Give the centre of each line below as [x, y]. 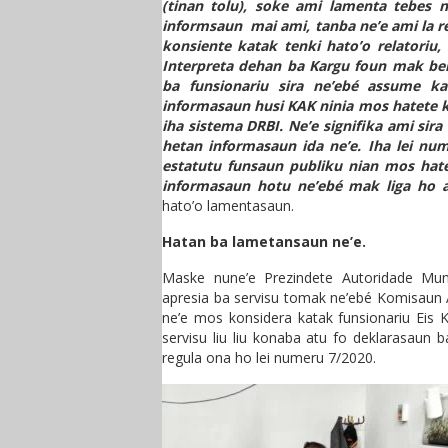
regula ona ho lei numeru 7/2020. [269, 357]
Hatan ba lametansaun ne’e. [264, 241]
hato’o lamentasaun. [228, 205]
